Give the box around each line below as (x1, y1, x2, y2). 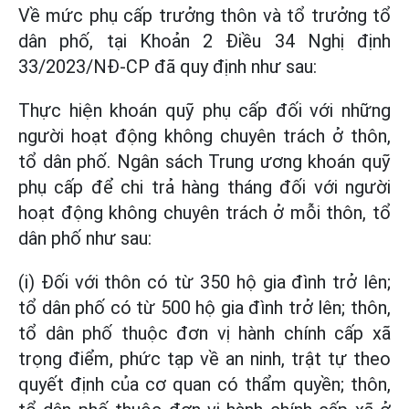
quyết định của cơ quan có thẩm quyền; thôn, (18, 373, 391, 395)
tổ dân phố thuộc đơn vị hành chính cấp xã (18, 322, 391, 344)
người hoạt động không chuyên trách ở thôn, (18, 125, 391, 147)
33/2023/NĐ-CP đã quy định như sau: (18, 56, 317, 78)
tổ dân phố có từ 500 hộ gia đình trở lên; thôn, (18, 297, 391, 319)
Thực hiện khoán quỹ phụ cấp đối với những (18, 100, 391, 121)
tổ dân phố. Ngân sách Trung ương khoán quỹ (18, 151, 391, 173)
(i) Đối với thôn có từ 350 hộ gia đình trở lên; (18, 271, 391, 293)
